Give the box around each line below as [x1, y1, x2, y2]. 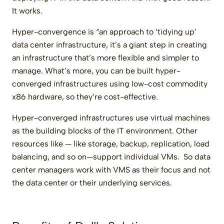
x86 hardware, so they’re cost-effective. [12, 91, 158, 101]
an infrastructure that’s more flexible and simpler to [12, 52, 199, 62]
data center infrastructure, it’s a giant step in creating [12, 39, 207, 49]
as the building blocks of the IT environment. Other [12, 125, 197, 135]
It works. [12, 5, 42, 15]
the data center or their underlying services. [12, 177, 172, 187]
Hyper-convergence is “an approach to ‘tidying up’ [12, 26, 196, 36]
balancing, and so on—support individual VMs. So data [12, 151, 210, 161]
